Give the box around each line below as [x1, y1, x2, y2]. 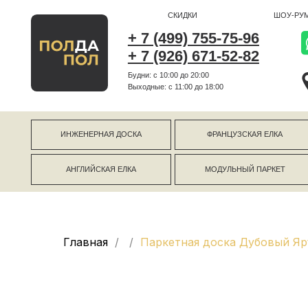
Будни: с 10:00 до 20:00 [113, 63, 187, 71]
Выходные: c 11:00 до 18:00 [113, 73, 200, 81]
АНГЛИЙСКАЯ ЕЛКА [58, 147, 122, 155]
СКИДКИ [149, 10, 177, 17]
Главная [63, 235, 108, 249]
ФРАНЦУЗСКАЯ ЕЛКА [184, 116, 253, 124]
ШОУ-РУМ [244, 10, 277, 17]
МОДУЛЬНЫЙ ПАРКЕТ [182, 147, 255, 155]
